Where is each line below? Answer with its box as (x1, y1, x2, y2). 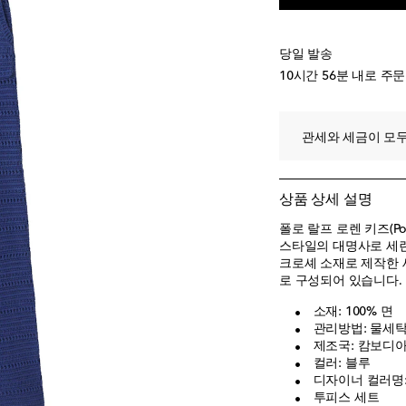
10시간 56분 (279, 70, 349, 82)
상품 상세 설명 (279, 193, 372, 208)
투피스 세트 (313, 391, 380, 404)
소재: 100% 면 (313, 305, 393, 318)
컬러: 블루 (313, 357, 371, 370)
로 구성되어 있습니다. (279, 275, 402, 287)
